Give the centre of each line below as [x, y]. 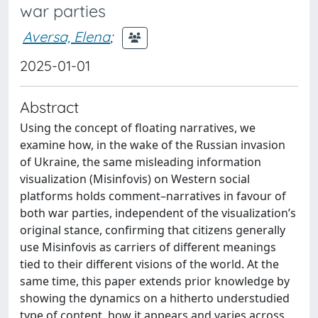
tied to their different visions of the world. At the [149, 264]
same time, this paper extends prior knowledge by [155, 281]
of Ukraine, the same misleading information [141, 162]
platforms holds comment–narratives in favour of [153, 196]
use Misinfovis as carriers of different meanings [148, 247]
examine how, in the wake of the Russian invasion [153, 145]
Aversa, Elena [66, 36]
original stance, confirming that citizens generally [153, 230]
